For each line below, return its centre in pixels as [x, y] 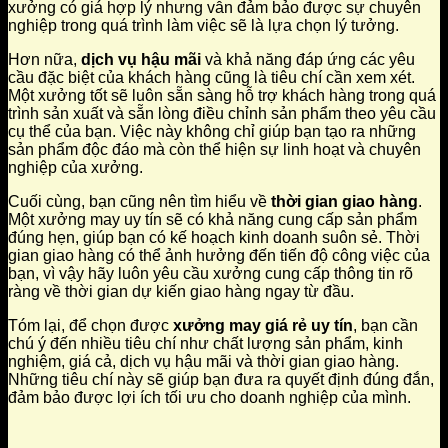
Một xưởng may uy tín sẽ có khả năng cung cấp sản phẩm [212, 220]
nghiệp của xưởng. [75, 168]
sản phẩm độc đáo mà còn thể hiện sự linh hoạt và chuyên [214, 150]
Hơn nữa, [44, 60]
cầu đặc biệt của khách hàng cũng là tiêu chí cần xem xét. [211, 78]
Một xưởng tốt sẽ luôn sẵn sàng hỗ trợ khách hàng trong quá [222, 96]
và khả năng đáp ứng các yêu [308, 60]
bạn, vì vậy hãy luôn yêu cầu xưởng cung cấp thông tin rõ [210, 274]
